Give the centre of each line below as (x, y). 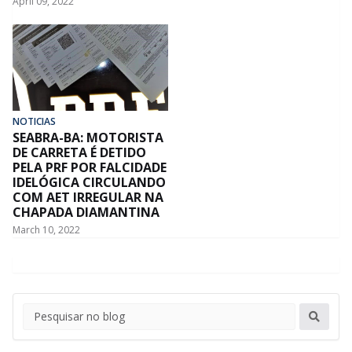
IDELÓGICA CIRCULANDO (89, 182)
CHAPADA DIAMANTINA (86, 212)
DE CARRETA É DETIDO (79, 152)
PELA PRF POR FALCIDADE (90, 167)
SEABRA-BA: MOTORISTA (88, 137)
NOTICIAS (34, 121)
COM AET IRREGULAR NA (88, 197)
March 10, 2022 (46, 229)
